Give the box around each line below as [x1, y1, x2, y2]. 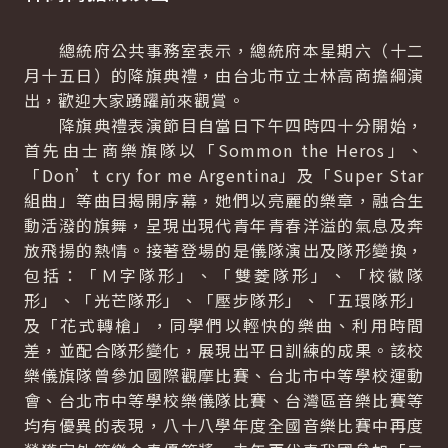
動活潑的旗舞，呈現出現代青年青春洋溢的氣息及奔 [24, 213, 424, 237]
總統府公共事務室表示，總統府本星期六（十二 [24, 38, 424, 62]
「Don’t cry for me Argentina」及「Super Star [24, 163, 424, 187]
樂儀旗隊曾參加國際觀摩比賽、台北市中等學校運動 [24, 363, 424, 387]
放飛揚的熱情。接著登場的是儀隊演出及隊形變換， [24, 238, 424, 262]
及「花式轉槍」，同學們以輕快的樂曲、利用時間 [24, 313, 424, 337]
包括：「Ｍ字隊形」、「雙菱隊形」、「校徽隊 [24, 263, 424, 287]
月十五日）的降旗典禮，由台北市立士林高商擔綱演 [24, 63, 424, 87]
